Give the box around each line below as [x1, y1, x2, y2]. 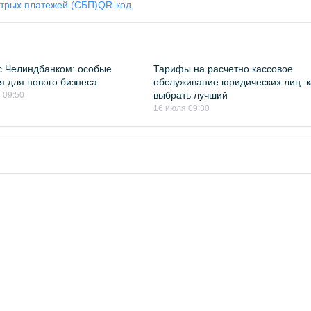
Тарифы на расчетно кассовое [153, 63, 294, 74]
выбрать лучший [153, 90, 228, 101]
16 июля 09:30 [153, 103, 210, 113]
